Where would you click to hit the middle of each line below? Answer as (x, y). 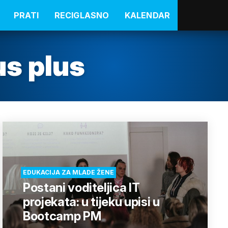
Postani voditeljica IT (81, 188)
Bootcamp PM (62, 216)
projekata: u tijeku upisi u (91, 202)
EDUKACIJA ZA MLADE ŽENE (68, 172)
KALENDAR (147, 15)
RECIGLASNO (82, 15)
